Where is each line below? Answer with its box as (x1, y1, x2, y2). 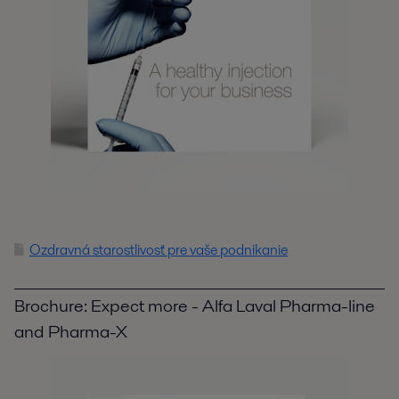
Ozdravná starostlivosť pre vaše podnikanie (29, 239, 288, 260)
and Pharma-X (14, 318, 127, 344)
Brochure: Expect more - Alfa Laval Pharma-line (14, 292, 375, 318)
